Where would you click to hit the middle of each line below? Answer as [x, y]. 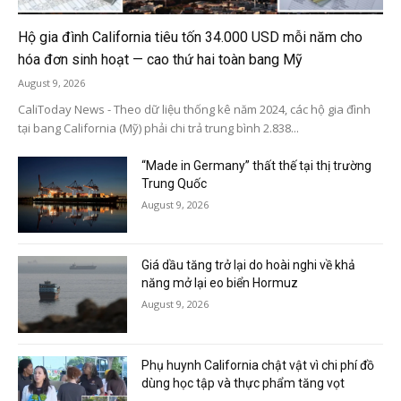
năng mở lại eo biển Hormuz [220, 283]
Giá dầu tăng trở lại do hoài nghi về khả [249, 265]
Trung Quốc [175, 183]
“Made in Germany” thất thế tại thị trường [257, 165]
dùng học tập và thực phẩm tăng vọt [243, 383]
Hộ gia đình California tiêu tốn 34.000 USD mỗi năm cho [190, 37]
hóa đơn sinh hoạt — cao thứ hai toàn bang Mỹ [160, 59]
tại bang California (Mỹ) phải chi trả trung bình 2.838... [158, 128]
